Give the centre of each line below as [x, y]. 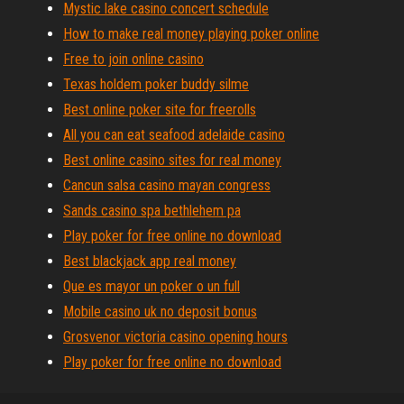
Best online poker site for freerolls [160, 110]
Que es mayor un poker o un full [151, 286]
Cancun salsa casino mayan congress [167, 185]
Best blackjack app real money [150, 261]
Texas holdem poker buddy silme [156, 84]
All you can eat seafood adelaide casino [174, 135]
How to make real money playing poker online [191, 34]
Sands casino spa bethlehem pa [152, 211]
